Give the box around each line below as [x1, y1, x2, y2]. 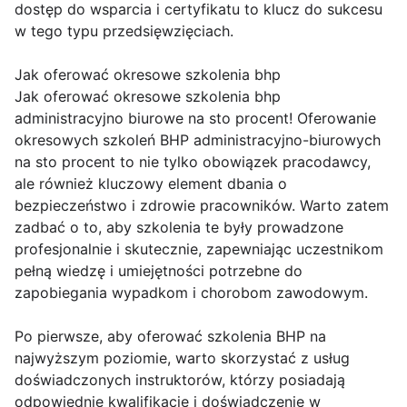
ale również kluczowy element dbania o [15, 174, 287, 194]
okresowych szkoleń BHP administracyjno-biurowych [15, 131, 381, 150]
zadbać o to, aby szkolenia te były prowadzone [15, 218, 343, 237]
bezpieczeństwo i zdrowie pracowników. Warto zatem [15, 196, 389, 215]
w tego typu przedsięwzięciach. [15, 22, 233, 41]
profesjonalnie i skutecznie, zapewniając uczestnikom [15, 240, 383, 259]
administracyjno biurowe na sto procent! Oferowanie [15, 109, 376, 128]
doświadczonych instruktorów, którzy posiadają [15, 371, 345, 390]
